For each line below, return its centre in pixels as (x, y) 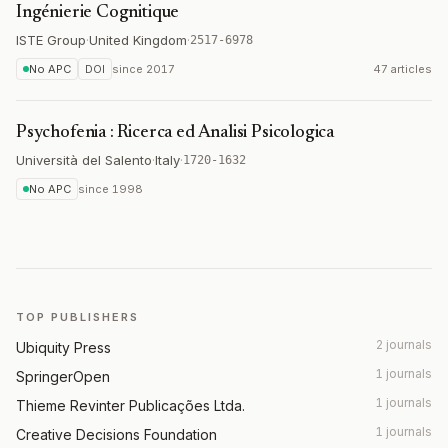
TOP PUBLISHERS (77, 317)
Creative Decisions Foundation (116, 434)
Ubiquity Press (63, 347)
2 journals (404, 344)
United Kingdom (138, 40)
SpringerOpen (63, 376)
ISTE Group (51, 40)
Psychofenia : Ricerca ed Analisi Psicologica (175, 133)
